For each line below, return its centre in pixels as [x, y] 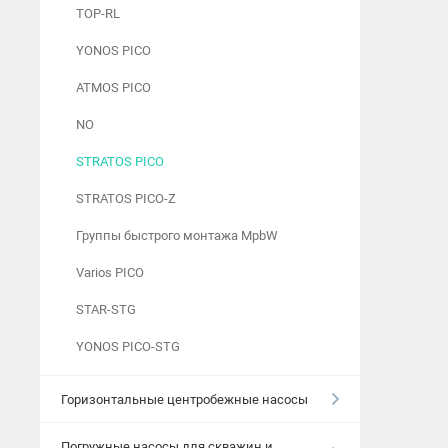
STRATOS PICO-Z [126, 198]
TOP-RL [98, 13]
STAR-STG [106, 309]
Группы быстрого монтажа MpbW [177, 235]
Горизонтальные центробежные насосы [184, 399]
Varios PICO [110, 272]
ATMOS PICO [113, 87]
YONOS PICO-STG [128, 346]
